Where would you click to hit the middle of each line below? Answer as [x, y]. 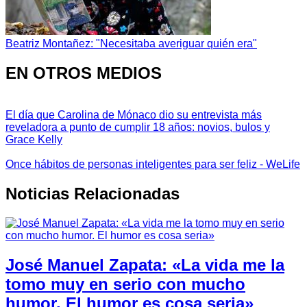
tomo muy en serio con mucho [125, 284]
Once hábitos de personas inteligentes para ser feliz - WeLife [153, 164]
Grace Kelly [34, 140]
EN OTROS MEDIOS [84, 73]
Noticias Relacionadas [93, 193]
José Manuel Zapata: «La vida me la [145, 265]
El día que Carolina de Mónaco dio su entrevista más [134, 115]
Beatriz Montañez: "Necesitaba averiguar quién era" [131, 44]
